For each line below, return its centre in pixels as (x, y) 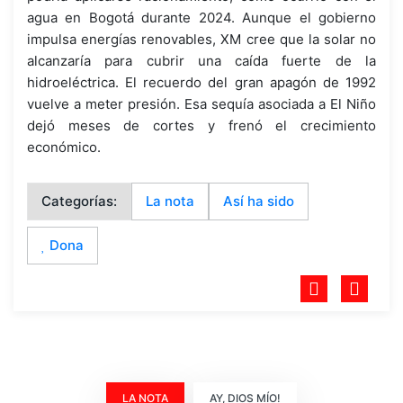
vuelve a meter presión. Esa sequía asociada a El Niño (201, 103)
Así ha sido (259, 201)
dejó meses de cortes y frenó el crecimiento (201, 125)
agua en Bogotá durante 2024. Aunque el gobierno (201, 17)
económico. (64, 147)
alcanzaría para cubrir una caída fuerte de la (201, 60)
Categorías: (79, 201)
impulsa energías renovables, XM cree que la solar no (201, 39)
